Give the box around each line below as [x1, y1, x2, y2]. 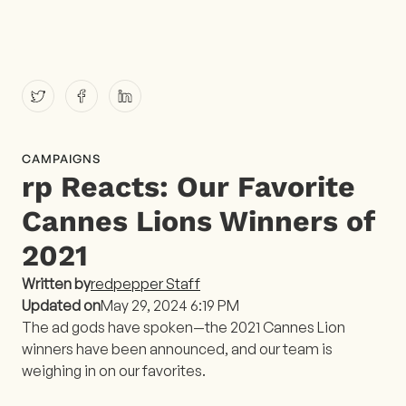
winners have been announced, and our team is [22, 339, 333, 358]
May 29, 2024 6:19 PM [101, 295, 239, 314]
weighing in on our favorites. [22, 361, 206, 380]
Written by [22, 274, 91, 293]
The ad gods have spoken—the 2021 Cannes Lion [22, 317, 345, 336]
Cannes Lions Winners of [22, 203, 374, 238]
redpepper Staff [91, 274, 200, 293]
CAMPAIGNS [22, 150, 101, 166]
